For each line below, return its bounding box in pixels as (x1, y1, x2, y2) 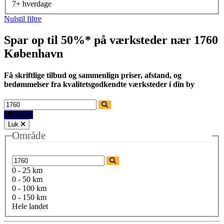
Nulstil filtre (4, 14, 41, 23)
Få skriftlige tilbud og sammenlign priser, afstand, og (4, 71, 181, 80)
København (4, 46, 63, 60)
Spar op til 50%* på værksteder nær (4, 33, 194, 46)
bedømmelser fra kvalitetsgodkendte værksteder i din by (4, 80, 194, 89)
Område (12, 129, 45, 142)
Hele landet (12, 202, 48, 210)
